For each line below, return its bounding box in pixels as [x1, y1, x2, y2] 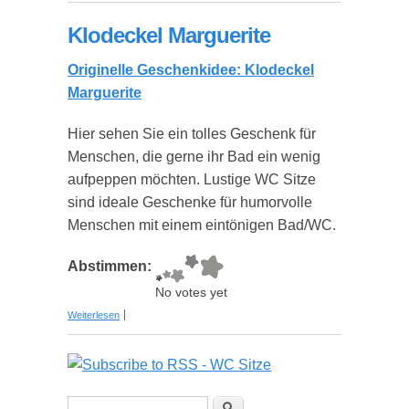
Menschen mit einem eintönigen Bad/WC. [68, 217, 336, 233]
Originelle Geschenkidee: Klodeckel [68, 62, 314, 78]
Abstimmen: [68, 258, 155, 274]
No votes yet [155, 286, 227, 299]
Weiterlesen [68, 309, 120, 320]
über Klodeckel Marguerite [120, 304, 236, 315]
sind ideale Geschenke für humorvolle [68, 194, 312, 210]
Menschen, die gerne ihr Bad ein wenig [68, 149, 320, 164]
